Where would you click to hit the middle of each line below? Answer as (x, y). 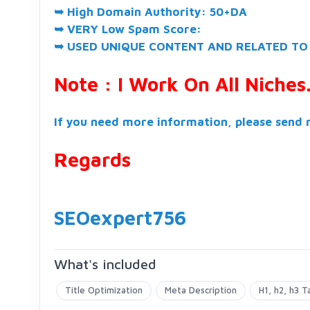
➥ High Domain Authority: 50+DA (151, 11)
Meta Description (201, 290)
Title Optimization (104, 290)
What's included (105, 264)
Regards (92, 159)
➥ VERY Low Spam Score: (128, 29)
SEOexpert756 (120, 217)
